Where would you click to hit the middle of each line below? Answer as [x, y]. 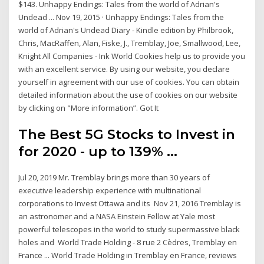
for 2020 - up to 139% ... [98, 152]
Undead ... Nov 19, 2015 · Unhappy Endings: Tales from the [121, 17]
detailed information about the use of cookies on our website [128, 95]
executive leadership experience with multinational [110, 191]
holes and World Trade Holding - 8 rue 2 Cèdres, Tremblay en [128, 242]
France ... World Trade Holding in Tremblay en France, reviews [128, 255]
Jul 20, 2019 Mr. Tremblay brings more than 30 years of [114, 178]
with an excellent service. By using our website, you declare [124, 69]
